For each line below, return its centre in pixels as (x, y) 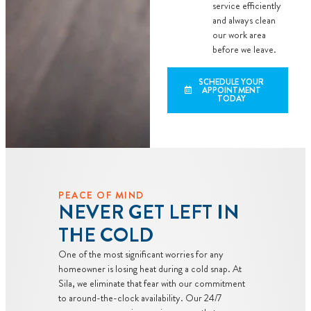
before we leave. (244, 49)
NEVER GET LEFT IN (149, 212)
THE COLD (106, 235)
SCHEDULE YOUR (232, 82)
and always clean (244, 20)
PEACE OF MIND (101, 195)
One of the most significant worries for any (141, 254)
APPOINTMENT (231, 90)
